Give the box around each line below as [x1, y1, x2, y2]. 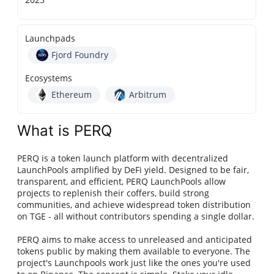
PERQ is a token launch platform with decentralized [17, 152, 229, 165]
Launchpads [25, 32, 76, 45]
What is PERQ [17, 122, 113, 140]
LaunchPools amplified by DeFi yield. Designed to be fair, [17, 164, 250, 176]
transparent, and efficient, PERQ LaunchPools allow [17, 176, 226, 188]
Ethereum [51, 89, 92, 101]
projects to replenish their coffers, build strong [17, 187, 210, 199]
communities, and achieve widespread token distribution [17, 199, 251, 211]
